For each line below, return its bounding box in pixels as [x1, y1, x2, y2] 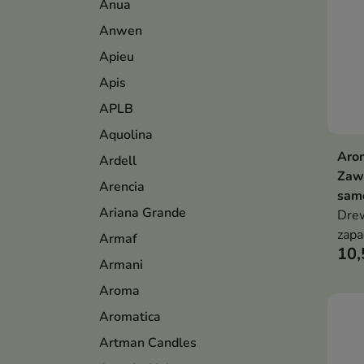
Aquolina [99, 126, 153, 144]
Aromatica [99, 308, 161, 326]
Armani [99, 256, 143, 274]
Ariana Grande [99, 204, 186, 222]
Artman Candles [99, 334, 197, 352]
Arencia [99, 178, 145, 196]
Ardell [99, 152, 136, 170]
